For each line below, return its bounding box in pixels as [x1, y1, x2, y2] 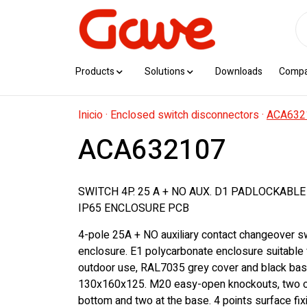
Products [75, 64, 114, 79]
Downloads [215, 64, 262, 79]
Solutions [145, 64, 185, 79]
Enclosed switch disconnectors [110, 107, 259, 123]
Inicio [78, 107, 103, 123]
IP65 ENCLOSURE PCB [78, 200, 189, 217]
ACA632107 [78, 130, 226, 171]
